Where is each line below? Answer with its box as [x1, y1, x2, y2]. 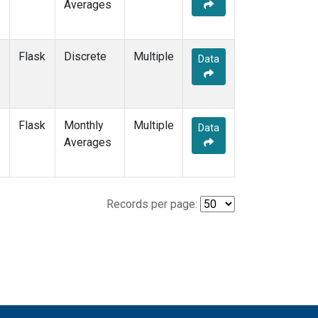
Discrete [64, 50, 106, 64]
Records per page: [106, 197, 197, 212]
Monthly [64, 119, 104, 133]
